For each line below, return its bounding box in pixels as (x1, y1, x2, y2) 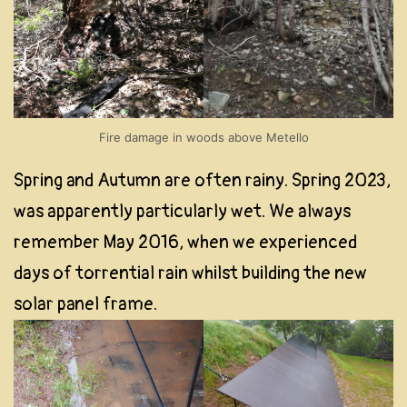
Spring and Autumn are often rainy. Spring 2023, (14, 169, 391, 193)
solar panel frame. (14, 293, 157, 316)
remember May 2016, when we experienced (14, 231, 357, 254)
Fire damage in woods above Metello (98, 130, 309, 145)
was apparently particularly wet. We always (14, 200, 351, 223)
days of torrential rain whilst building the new (14, 262, 367, 285)
